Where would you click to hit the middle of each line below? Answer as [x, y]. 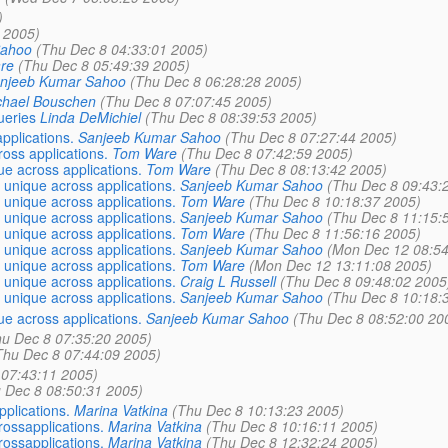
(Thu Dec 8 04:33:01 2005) [121, 49]
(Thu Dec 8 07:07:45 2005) [185, 101]
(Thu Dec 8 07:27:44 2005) [310, 137]
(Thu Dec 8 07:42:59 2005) [266, 153]
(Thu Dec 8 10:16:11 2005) [291, 426]
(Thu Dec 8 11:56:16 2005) [334, 233]
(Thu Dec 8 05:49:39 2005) [103, 65]
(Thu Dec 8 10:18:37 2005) [334, 201]
